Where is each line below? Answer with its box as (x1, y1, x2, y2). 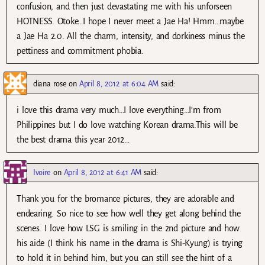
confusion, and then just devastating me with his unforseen (17, 1, 232, 11)
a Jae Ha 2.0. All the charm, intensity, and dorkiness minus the (17, 31, 245, 41)
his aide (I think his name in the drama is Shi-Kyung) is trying (17, 238, 243, 248)
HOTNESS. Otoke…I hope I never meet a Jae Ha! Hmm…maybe (17, 16, 244, 26)
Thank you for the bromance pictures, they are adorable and (17, 193, 234, 203)
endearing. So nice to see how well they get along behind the (17, 208, 241, 218)
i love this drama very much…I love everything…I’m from (17, 105, 221, 115)
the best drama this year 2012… (17, 134, 130, 144)
